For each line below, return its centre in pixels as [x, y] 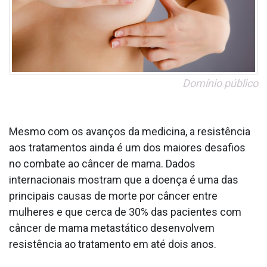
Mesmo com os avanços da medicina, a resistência [130, 132]
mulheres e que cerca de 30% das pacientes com [125, 212]
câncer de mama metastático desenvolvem [112, 228]
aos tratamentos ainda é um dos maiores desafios [127, 148]
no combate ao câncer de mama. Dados [102, 164]
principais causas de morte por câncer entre [113, 196]
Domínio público [220, 83]
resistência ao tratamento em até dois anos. [113, 244]
